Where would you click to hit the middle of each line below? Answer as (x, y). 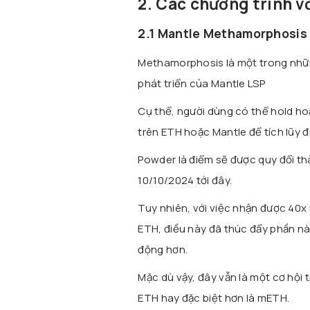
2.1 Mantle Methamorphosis (222, 33)
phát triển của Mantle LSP (201, 84)
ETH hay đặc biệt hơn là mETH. (214, 298)
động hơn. (163, 250)
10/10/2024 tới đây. (185, 181)
